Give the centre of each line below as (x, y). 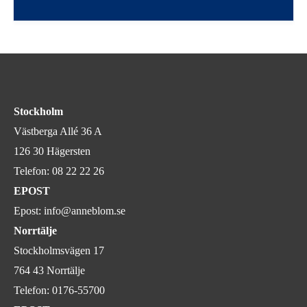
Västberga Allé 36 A (58, 132)
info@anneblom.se (85, 211)
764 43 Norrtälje (49, 271)
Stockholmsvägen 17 (59, 251)
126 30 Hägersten (52, 151)
